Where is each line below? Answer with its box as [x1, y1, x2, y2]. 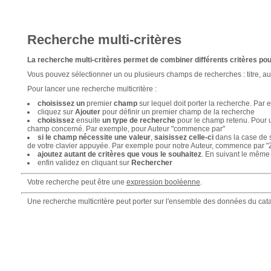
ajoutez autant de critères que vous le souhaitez [38, 150, 201, 159]
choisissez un [38, 99, 85, 108]
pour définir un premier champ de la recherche [100, 108, 255, 117]
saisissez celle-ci [154, 133, 214, 142]
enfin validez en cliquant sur [38, 158, 131, 168]
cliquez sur [38, 108, 75, 117]
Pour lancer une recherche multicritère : [27, 85, 157, 94]
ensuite [74, 116, 102, 125]
